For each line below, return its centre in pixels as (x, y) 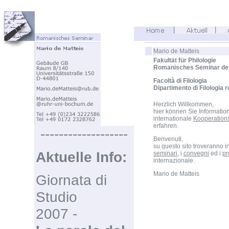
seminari (165, 153)
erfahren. (166, 126)
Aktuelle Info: (81, 157)
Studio (56, 197)
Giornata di (71, 180)
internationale (173, 119)
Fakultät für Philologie (185, 60)
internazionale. (174, 161)
